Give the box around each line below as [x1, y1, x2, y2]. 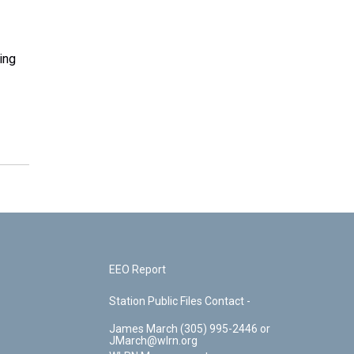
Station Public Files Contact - [109, 295, 251, 307]
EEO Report [109, 263, 167, 276]
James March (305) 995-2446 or [109, 322, 181, 335]
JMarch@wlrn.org [109, 334, 198, 347]
